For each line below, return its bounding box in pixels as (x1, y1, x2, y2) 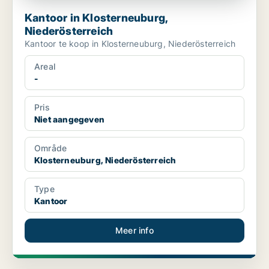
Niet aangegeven (34, 114, 104, 125)
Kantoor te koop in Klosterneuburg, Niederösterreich (25, 38, 236, 49)
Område (34, 143, 67, 154)
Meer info (115, 225, 154, 236)
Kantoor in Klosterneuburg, (25, 11, 169, 25)
